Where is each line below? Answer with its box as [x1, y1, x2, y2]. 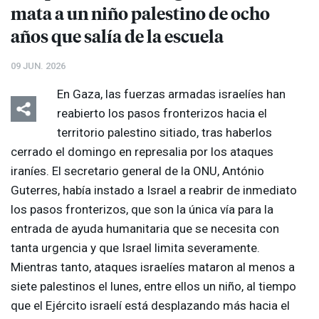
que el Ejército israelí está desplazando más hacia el [11, 298, 290, 313]
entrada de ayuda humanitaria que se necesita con [11, 221, 279, 236]
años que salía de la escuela [11, 24, 224, 48]
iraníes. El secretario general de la [11, 164, 193, 179]
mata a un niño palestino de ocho [11, 1, 270, 25]
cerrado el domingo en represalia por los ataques [11, 145, 273, 159]
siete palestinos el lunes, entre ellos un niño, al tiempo [11, 279, 296, 294]
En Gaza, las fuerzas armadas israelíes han [57, 87, 286, 102]
